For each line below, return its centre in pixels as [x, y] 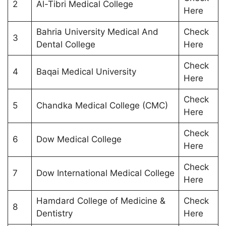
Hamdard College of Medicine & [101, 201]
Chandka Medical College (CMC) [102, 105]
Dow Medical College [79, 139]
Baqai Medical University [86, 71]
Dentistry [54, 213]
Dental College [66, 44]
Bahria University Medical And [97, 32]
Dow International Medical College [105, 173]
